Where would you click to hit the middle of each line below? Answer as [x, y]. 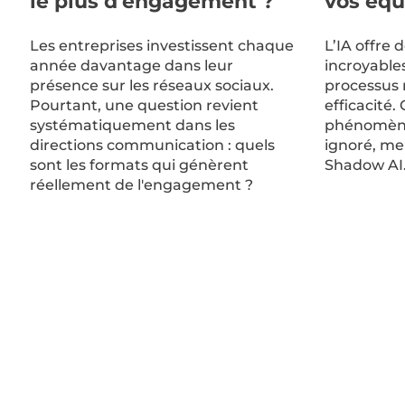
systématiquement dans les [132, 125]
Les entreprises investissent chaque [161, 45]
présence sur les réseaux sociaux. [151, 85]
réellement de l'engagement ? [141, 184]
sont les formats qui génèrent [139, 165]
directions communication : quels [152, 145]
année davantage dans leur [131, 65]
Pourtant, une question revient [144, 105]
